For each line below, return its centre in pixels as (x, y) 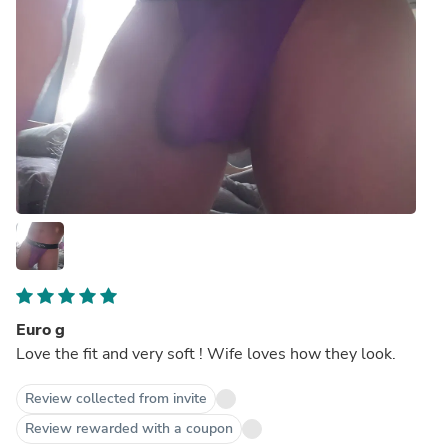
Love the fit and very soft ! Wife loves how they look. (206, 353)
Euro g (40, 329)
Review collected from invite (116, 398)
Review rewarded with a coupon (129, 428)
